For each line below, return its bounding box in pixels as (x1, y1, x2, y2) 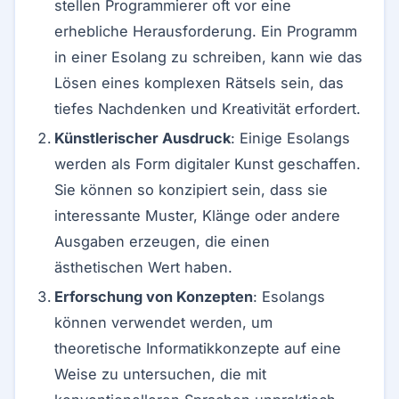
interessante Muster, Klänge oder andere (54, 207, 340, 224)
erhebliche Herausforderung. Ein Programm (54, 22, 357, 40)
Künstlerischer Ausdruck (54, 129, 231, 147)
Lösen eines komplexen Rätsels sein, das (54, 74, 344, 92)
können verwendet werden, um (54, 313, 273, 331)
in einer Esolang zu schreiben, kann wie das (54, 48, 362, 66)
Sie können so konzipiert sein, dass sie (54, 181, 328, 199)
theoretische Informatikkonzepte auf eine (54, 339, 341, 357)
